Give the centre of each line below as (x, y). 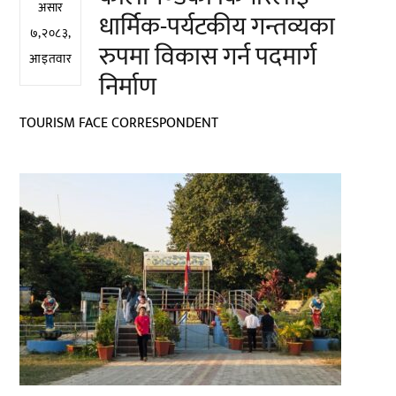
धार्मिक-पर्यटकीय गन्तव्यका (217, 27)
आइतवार (51, 59)
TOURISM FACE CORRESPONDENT (119, 123)
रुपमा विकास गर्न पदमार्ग (208, 57)
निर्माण (128, 87)
